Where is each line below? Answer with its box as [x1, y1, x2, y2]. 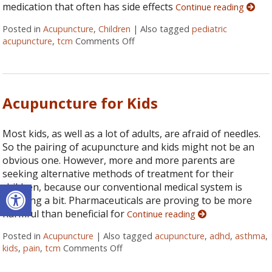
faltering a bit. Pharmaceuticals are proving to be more [2, 194, 253, 208]
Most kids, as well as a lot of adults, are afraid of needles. [2, 127, 261, 141]
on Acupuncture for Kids [123, 242, 220, 254]
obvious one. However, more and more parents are [2, 154, 236, 168]
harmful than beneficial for [2, 207, 127, 221]
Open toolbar [5, 177, 71, 203]
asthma [235, 230, 266, 242]
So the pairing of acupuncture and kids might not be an [2, 140, 255, 154]
